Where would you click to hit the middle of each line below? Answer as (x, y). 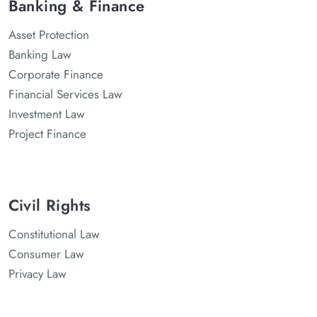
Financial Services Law (65, 94)
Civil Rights (50, 204)
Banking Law (40, 55)
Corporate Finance (56, 75)
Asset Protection (48, 35)
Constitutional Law (54, 233)
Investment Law (46, 114)
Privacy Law (37, 273)
